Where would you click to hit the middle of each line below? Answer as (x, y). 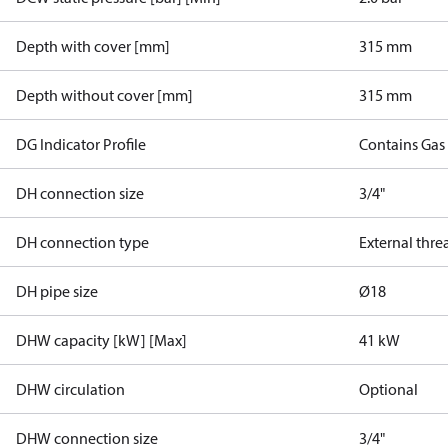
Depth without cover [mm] (104, 95)
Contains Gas (402, 144)
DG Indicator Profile (81, 144)
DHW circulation (70, 389)
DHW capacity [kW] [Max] (101, 340)
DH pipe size (57, 291)
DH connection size (80, 193)
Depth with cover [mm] (93, 46)
